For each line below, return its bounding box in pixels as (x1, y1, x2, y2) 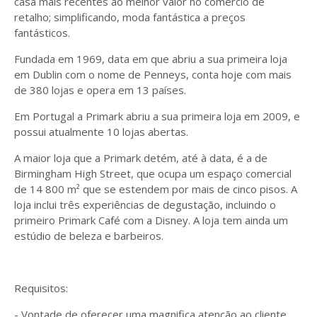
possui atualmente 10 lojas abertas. (14, 125, 188, 139)
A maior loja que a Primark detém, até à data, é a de (14, 151, 267, 165)
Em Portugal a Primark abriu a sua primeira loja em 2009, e (14, 109, 300, 123)
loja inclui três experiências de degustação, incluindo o (14, 197, 276, 212)
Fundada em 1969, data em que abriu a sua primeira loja (14, 52, 287, 66)
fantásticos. (14, 25, 70, 40)
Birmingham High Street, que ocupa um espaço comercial (14, 166, 292, 180)
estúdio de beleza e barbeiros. (14, 229, 163, 243)
